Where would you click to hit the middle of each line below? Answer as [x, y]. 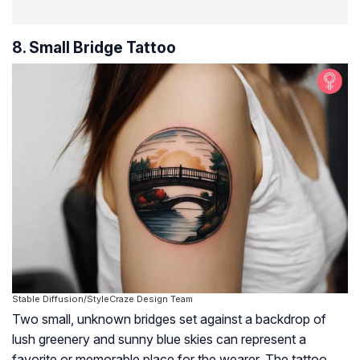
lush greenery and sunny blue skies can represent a [159, 340]
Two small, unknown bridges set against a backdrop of [169, 319]
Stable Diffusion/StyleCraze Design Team [102, 299]
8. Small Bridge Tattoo [94, 48]
